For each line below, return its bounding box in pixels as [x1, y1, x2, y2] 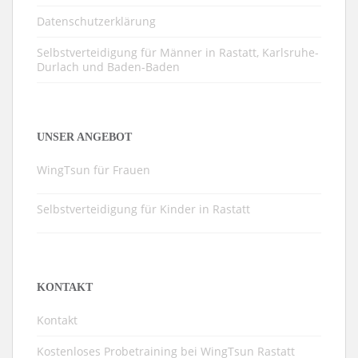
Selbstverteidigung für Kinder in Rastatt [37, 201, 250, 217]
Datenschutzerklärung [37, 13, 156, 29]
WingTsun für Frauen [37, 161, 150, 177]
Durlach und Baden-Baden [37, 58, 180, 74]
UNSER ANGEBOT [37, 130, 132, 143]
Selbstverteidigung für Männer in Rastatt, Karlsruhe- [37, 44, 319, 60]
